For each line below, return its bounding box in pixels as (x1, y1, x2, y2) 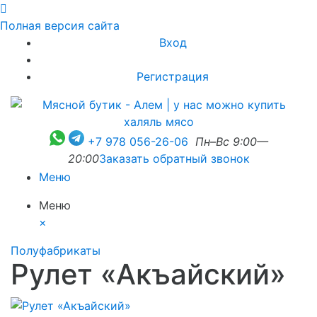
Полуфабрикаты (11, 243, 100, 258)
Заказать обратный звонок (98, 151, 250, 166)
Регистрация (137, 69, 209, 83)
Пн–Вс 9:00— (195, 134, 268, 149)
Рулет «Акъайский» (11, 257, 286, 292)
